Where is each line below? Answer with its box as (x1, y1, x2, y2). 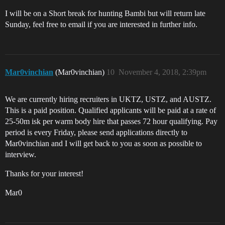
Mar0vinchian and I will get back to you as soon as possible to (5, 139, 202, 148)
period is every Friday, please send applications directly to (5, 128, 187, 137)
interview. (5, 150, 36, 159)
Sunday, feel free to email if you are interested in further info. (5, 20, 197, 29)
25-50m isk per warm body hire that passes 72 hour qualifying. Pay (5, 117, 217, 126)
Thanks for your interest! (5, 169, 83, 178)
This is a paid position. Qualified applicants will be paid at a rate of (5, 106, 216, 115)
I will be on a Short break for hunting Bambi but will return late (5, 9, 205, 18)
